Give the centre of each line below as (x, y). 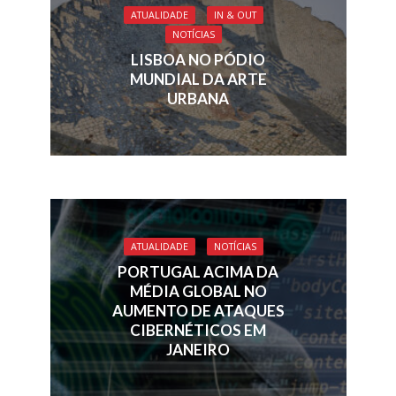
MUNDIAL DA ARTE (198, 80)
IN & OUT (235, 15)
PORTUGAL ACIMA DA (198, 271)
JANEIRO (198, 349)
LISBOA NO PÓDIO (198, 60)
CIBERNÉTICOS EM (198, 330)
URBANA (198, 99)
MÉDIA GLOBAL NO (198, 291)
